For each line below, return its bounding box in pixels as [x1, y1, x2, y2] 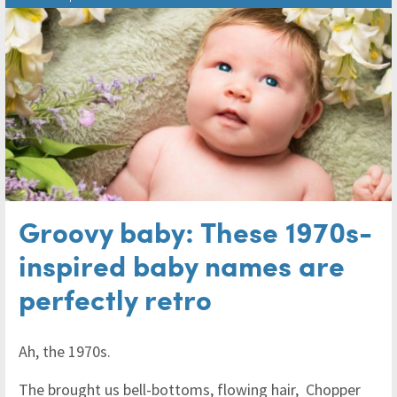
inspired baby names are [19, 244, 345, 284]
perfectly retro [19, 277, 212, 318]
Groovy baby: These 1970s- [19, 210, 372, 251]
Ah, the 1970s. [19, 340, 114, 362]
